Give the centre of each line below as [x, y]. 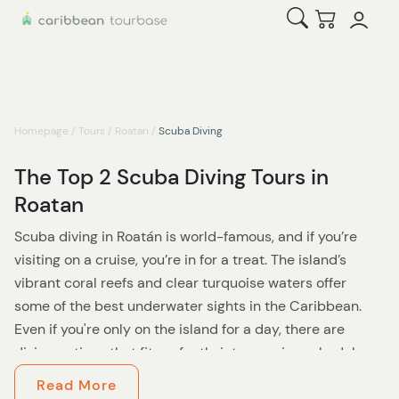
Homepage [41, 131]
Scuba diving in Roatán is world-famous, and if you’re [186, 236]
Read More [77, 385]
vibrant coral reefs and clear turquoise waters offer [180, 283]
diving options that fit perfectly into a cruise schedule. [190, 352]
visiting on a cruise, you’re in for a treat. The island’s [180, 260]
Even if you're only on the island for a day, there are [179, 329]
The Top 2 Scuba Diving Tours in [171, 177]
